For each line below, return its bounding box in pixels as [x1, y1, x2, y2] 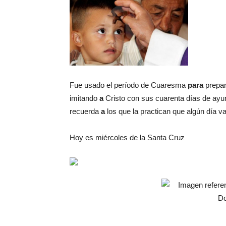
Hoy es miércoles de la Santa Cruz [70, 133, 185, 142]
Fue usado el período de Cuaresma [70, 81, 188, 89]
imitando [70, 94, 99, 102]
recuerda [70, 107, 101, 116]
